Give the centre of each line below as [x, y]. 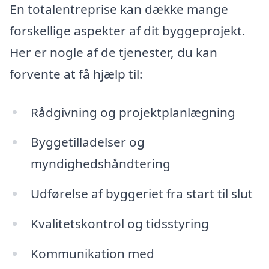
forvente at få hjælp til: [76, 74]
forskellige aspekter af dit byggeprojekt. [128, 30]
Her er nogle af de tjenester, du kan [113, 52]
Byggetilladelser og [87, 142]
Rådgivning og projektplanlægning [133, 112]
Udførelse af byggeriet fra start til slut [141, 194]
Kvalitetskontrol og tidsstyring [119, 224]
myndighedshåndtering [100, 164]
